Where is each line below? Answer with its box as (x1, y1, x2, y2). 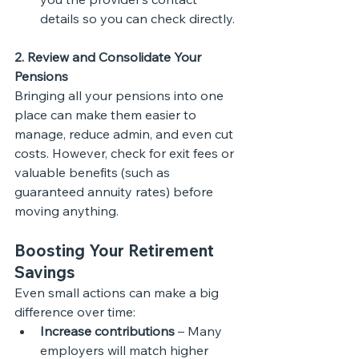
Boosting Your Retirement (14, 240, 218, 260)
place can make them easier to (14, 107, 200, 123)
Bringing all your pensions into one (14, 87, 227, 103)
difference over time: (14, 304, 135, 320)
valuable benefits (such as (14, 164, 173, 180)
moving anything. (14, 203, 119, 219)
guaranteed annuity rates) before (14, 184, 216, 200)
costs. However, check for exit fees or (14, 145, 237, 161)
